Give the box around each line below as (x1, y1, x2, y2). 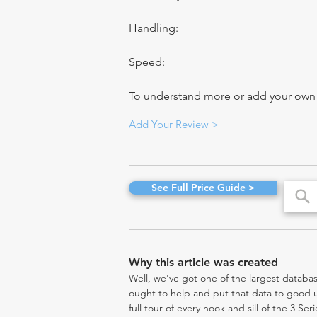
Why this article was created (129, 255, 278, 269)
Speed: (129, 55, 165, 69)
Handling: (129, 21, 181, 35)
